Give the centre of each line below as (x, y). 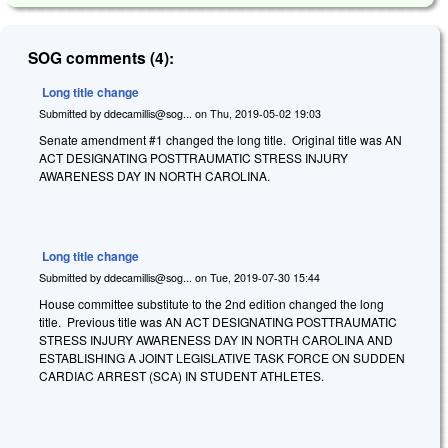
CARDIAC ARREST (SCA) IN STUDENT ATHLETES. (181, 375)
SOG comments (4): (101, 58)
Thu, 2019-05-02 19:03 (265, 113)
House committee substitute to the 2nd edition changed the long (211, 303)
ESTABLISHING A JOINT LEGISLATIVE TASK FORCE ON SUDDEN (222, 357)
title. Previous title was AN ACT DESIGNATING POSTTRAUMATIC (218, 321)
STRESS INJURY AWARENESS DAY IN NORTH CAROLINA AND (216, 339)
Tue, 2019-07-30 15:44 (265, 277)
